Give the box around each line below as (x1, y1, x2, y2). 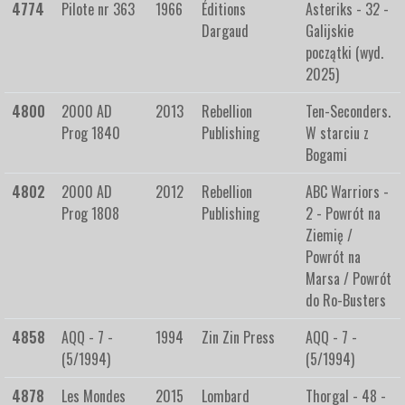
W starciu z (306, 122, 369, 145)
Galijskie (306, 20, 353, 42)
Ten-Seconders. (306, 100, 391, 123)
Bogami (306, 144, 347, 166)
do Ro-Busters (306, 289, 386, 312)
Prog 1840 (61, 122, 120, 145)
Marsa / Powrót (306, 268, 391, 290)
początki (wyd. (306, 42, 383, 64)
